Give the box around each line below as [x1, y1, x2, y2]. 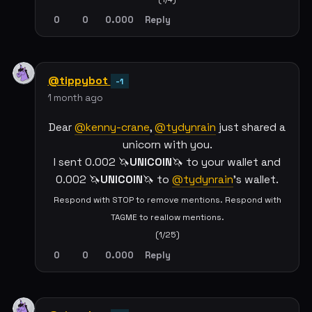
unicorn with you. [122, 137, 212, 152]
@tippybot [47, 72, 111, 88]
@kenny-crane [75, 120, 150, 134]
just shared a [216, 120, 286, 134]
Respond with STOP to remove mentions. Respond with [53, 194, 281, 205]
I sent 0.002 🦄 [54, 155, 130, 169]
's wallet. [233, 172, 279, 187]
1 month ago [47, 91, 103, 104]
